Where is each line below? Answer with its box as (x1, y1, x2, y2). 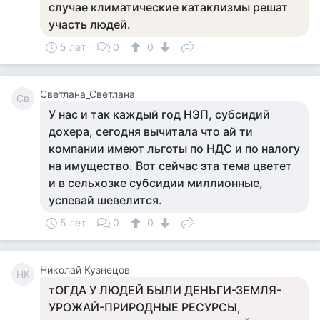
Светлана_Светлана (40, 88, 135, 100)
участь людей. (49, 17, 131, 31)
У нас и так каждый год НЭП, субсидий (49, 107, 270, 121)
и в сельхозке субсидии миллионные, (49, 176, 263, 190)
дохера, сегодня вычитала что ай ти (49, 124, 253, 139)
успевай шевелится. (49, 193, 162, 207)
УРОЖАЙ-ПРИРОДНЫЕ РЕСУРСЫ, (49, 300, 241, 314)
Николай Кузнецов (40, 264, 130, 276)
